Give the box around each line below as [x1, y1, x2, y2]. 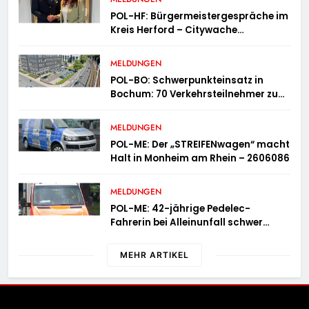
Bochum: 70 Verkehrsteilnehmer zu [110, 88, 279, 101]
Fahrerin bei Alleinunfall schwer [110, 216, 263, 230]
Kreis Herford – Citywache [110, 23, 238, 37]
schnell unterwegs [110, 101, 200, 115]
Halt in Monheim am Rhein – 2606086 [110, 152, 290, 166]
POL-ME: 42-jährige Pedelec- [110, 202, 251, 216]
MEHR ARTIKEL [120, 250, 189, 261]
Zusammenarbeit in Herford [110, 51, 247, 65]
